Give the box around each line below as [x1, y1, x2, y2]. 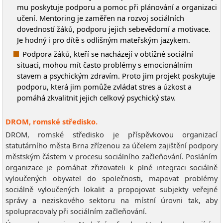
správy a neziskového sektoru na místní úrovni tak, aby [5, 195, 218, 205]
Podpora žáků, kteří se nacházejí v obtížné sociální [22, 48, 193, 59]
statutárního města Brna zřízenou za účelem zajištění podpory [5, 140, 218, 150]
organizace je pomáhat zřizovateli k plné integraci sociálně [5, 162, 218, 172]
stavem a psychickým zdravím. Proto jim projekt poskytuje [16, 70, 215, 81]
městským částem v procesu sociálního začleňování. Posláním [5, 151, 218, 161]
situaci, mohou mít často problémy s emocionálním [16, 59, 193, 70]
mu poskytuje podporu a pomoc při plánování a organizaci [16, 1, 217, 12]
